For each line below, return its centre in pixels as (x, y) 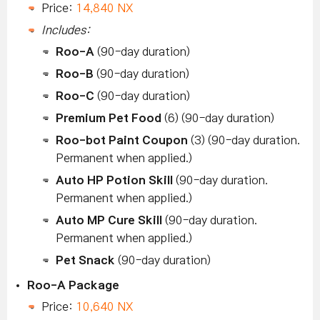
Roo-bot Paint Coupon (122, 140)
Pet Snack (85, 260)
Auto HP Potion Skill (114, 180)
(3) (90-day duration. (244, 140)
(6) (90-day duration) (218, 118)
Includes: (66, 30)
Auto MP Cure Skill (109, 220)
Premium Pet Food (109, 118)
